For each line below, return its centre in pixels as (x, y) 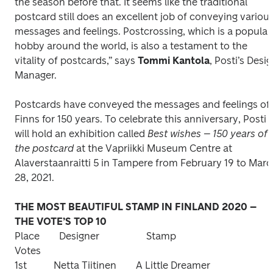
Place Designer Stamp (57, 236)
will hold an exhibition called (81, 134)
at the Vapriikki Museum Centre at (153, 148)
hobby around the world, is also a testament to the (131, 46)
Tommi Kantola (174, 61)
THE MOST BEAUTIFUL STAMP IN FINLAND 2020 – (136, 207)
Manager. (37, 75)
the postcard (44, 148)
